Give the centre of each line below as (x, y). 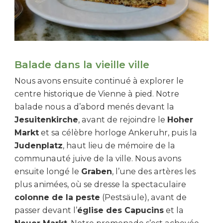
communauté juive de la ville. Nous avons (98, 159)
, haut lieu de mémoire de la (119, 146)
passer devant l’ (46, 211)
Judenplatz (39, 146)
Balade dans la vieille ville (82, 65)
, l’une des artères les (154, 172)
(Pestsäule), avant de (143, 198)
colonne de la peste (57, 198)
